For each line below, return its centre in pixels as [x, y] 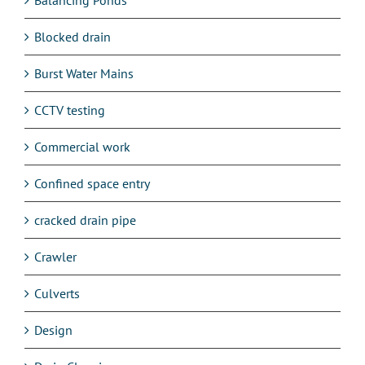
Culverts [57, 293]
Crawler [55, 256]
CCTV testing [70, 110]
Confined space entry [92, 183]
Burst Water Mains [84, 73]
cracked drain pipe [85, 220]
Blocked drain [73, 36]
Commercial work [82, 146]
